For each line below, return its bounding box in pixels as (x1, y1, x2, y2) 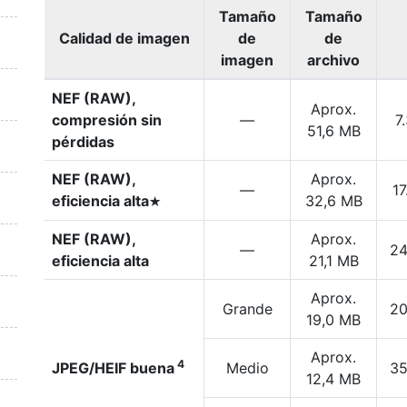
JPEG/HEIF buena (52, 359, 174, 377)
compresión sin (52, 111, 162, 129)
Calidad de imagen (58, 29, 190, 47)
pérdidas (52, 133, 114, 151)
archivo (307, 51, 360, 69)
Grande (222, 300, 273, 318)
